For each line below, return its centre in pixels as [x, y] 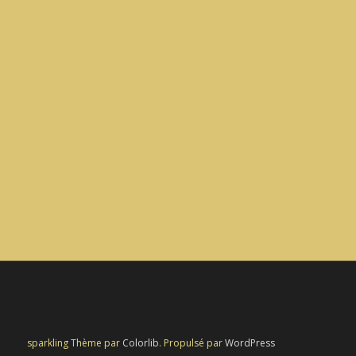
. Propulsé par [192, 343]
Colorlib [141, 343]
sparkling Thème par [75, 343]
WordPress [250, 343]
